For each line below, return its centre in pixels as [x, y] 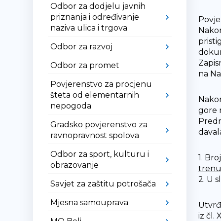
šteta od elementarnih [95, 95]
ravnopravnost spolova [95, 135]
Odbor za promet [85, 65]
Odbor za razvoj [82, 47]
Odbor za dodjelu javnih [98, 6]
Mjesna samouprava [90, 203]
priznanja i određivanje [95, 17]
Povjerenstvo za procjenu [101, 84]
